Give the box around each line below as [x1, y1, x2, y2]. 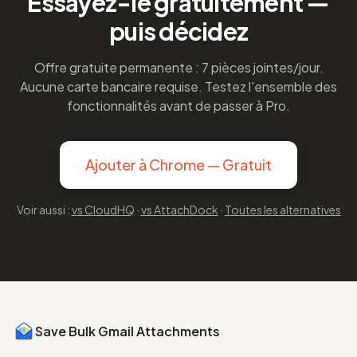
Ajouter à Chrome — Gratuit [85, 155, 272, 174]
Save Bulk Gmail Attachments [35, 323, 220, 339]
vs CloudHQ [71, 202, 135, 217]
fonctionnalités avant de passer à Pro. [67, 97, 290, 114]
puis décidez [109, 16, 248, 46]
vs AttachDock [140, 202, 218, 217]
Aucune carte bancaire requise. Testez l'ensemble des [20, 78, 337, 95]
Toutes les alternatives [224, 202, 341, 217]
